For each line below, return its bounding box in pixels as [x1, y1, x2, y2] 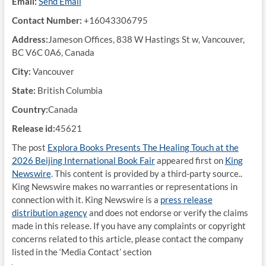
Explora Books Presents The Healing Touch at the [47, 142, 239, 153]
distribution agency [11, 207, 87, 218]
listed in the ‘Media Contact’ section [11, 246, 151, 257]
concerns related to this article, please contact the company [11, 233, 243, 244]
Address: [11, 34, 48, 45]
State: [11, 85, 36, 96]
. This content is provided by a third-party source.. [50, 168, 242, 179]
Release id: [11, 123, 55, 134]
